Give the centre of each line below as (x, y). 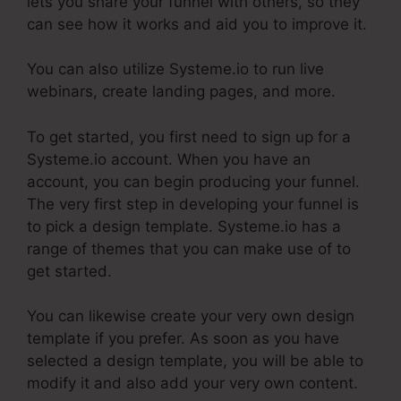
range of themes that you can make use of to (189, 248)
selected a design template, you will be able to (195, 361)
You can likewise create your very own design (191, 316)
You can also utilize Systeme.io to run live (175, 69)
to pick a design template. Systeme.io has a (184, 226)
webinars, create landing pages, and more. (181, 92)
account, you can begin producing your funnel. (193, 181)
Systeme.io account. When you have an (169, 159)
